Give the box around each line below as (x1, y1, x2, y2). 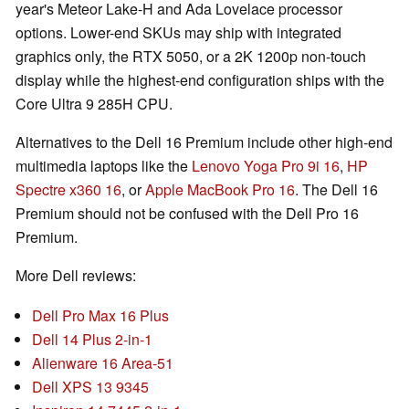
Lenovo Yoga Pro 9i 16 (192, 154, 340, 176)
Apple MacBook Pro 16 (145, 178, 295, 200)
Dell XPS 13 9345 (32, 375, 149, 397)
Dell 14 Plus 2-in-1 (32, 328, 152, 350)
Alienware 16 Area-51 (32, 351, 173, 373)
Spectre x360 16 (16, 178, 121, 200)
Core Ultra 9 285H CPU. (16, 92, 173, 114)
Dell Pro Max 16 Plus (32, 304, 169, 326)
